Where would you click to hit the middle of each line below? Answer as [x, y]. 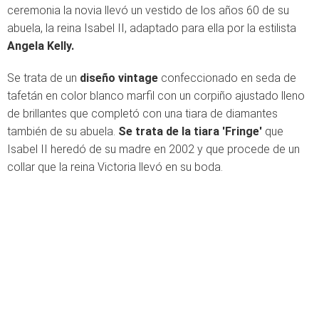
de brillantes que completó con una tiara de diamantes [142, 114]
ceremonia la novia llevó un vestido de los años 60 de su [148, 10]
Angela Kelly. [42, 46]
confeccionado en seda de [227, 78]
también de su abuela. [63, 131]
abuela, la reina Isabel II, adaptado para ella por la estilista [152, 28]
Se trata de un [43, 78]
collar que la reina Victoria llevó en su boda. [115, 167]
